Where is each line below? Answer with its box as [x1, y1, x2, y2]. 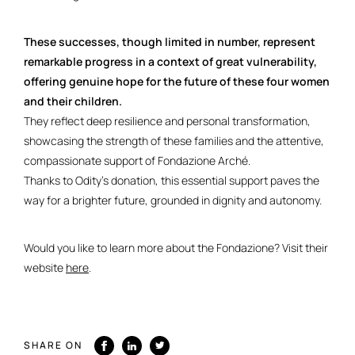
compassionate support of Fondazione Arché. [24, 152, 250, 168]
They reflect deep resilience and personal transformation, [24, 113, 311, 128]
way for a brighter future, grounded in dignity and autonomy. [24, 192, 324, 208]
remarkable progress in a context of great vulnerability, [24, 53, 317, 69]
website [24, 259, 66, 275]
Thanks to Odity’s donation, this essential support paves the [24, 172, 319, 188]
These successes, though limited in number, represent [24, 33, 315, 49]
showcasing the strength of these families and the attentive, [24, 132, 324, 148]
